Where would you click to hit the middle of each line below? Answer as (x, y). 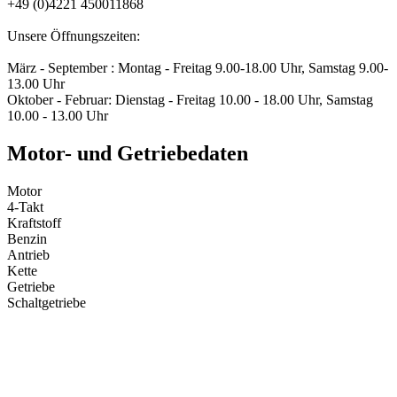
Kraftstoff (34, 223)
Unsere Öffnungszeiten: (74, 36)
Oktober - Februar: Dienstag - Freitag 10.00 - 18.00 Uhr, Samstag (190, 100)
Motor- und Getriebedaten (128, 154)
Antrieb (28, 255)
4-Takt (25, 207)
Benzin (27, 239)
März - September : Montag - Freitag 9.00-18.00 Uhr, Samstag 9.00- (198, 68)
